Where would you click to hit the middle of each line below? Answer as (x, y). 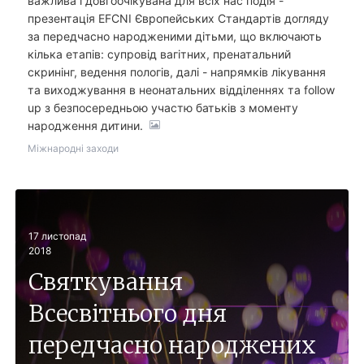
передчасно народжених (172, 345)
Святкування (105, 282)
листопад (63, 236)
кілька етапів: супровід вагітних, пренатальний (159, 54)
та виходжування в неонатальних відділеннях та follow (181, 90)
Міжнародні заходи (73, 149)
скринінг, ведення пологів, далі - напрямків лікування (176, 72)
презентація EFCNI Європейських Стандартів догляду (178, 19)
